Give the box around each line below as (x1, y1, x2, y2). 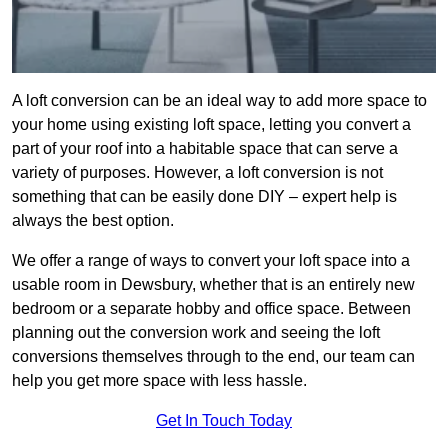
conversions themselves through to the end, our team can (12, 348, 415, 366)
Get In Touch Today (156, 412, 292, 430)
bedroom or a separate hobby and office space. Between (12, 300, 411, 318)
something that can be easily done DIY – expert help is (12, 188, 397, 206)
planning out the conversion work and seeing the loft (12, 324, 380, 342)
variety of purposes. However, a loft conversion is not (12, 164, 383, 182)
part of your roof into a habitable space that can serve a (12, 140, 398, 158)
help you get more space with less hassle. (12, 372, 307, 390)
